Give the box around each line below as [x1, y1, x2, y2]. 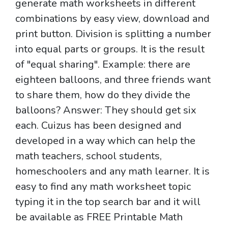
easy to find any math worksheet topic [15, 180, 191, 193]
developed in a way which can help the [15, 134, 195, 148]
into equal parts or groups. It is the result [15, 42, 205, 56]
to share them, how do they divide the [15, 88, 190, 102]
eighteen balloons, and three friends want [15, 73, 211, 87]
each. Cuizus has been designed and [15, 119, 182, 132]
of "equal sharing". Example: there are [15, 58, 190, 71]
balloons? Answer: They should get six [15, 103, 196, 117]
